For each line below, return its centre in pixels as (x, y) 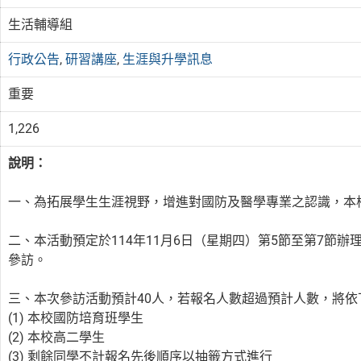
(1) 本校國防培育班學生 (76, 317)
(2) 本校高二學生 (57, 337)
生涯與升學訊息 (168, 59)
